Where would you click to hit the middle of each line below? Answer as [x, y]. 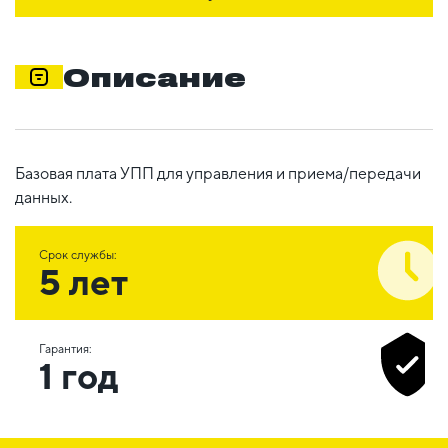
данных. [43, 197]
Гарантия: [65, 348]
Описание [154, 76]
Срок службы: [78, 254]
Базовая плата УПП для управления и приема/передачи [218, 173]
